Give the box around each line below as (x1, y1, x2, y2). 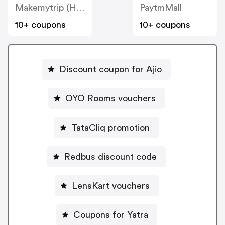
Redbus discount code (64, 152, 157, 161)
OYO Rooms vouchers (65, 93, 156, 103)
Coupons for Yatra (73, 210, 148, 219)
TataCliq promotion (71, 123, 150, 132)
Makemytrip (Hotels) (76, 3, 85, 12)
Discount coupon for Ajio (59, 64, 162, 74)
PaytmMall (140, 3, 182, 12)
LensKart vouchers (71, 181, 150, 190)
